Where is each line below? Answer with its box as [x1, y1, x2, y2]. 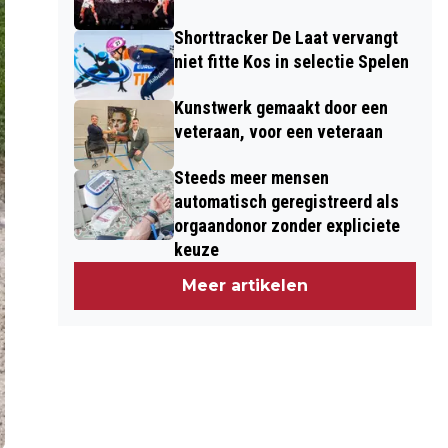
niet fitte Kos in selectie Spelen [173, 51, 409, 72]
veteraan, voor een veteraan [173, 121, 383, 142]
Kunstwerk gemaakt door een [173, 97, 388, 118]
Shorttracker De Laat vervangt [173, 27, 398, 48]
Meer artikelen [182, 276, 309, 295]
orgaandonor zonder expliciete [173, 215, 400, 236]
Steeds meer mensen [173, 167, 329, 188]
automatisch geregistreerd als [173, 191, 399, 212]
